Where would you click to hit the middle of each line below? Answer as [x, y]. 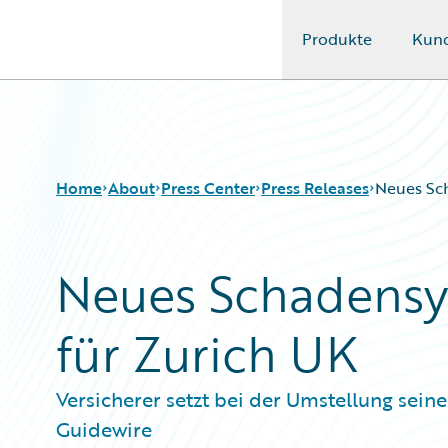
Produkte [336, 39]
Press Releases [315, 188]
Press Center [208, 188]
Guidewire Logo [97, 51]
